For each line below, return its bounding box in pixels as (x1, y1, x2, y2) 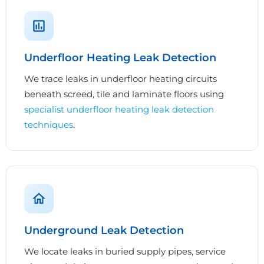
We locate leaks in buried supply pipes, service (24, 245, 226, 257)
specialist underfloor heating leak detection (24, 103, 214, 115)
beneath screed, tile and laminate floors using (24, 88, 224, 100)
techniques (24, 118, 73, 130)
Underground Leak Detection (24, 223, 184, 237)
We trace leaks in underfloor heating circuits (24, 72, 217, 84)
